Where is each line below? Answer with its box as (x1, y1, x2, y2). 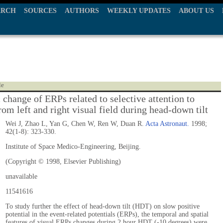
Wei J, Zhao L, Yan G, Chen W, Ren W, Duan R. (5, 120, 145, 127)
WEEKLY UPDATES (107, 7, 171, 14)
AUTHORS (65, 7, 99, 14)
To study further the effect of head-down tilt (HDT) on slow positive (5, 203, 200, 210)
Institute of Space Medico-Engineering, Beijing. (5, 143, 141, 150)
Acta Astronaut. (145, 120, 189, 127)
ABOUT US (179, 7, 214, 14)
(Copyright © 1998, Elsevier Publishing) (5, 158, 121, 165)
